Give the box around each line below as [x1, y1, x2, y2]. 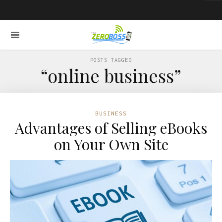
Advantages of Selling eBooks [15, 118, 207, 138]
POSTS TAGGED [90, 57, 132, 63]
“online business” [41, 63, 181, 87]
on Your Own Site [54, 134, 168, 154]
